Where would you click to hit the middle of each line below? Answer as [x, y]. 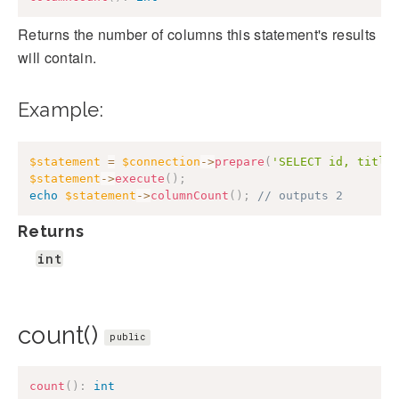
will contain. [57, 57]
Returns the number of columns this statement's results [197, 34]
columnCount [190, 195]
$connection [161, 161]
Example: [61, 109]
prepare [240, 161]
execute [140, 178]
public [127, 338]
